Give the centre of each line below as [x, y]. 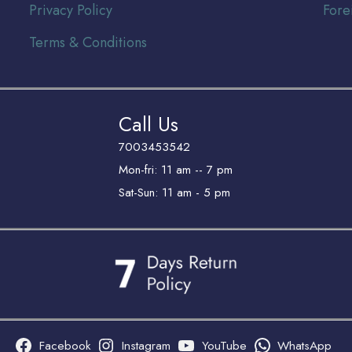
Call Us [149, 124]
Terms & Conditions [88, 42]
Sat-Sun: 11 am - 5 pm [175, 192]
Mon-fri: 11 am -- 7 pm [176, 170]
